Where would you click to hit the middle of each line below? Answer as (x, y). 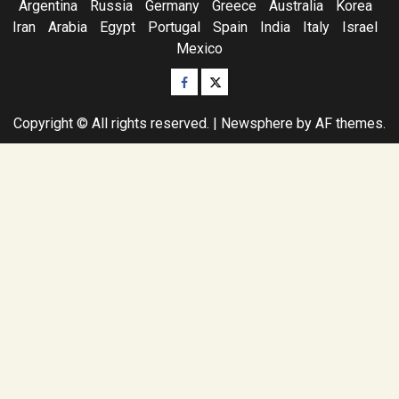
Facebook (211, 80)
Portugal (174, 27)
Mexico (199, 48)
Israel (360, 27)
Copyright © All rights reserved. (113, 123)
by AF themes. (339, 123)
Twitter (231, 80)
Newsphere (257, 123)
